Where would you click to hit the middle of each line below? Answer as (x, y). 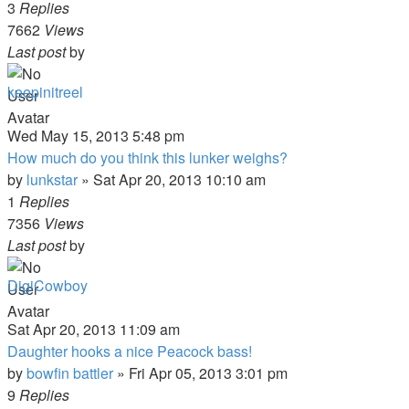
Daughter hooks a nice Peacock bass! (130, 351)
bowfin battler (70, 373)
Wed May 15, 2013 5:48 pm (96, 136)
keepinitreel (45, 92)
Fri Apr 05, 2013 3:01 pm (208, 373)
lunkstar (52, 179)
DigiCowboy (47, 285)
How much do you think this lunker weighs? (147, 157)
